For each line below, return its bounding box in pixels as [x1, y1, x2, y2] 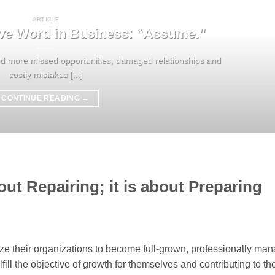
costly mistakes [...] [9, 69, 82, 80]
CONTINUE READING [1, 95, 82, 103]
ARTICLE [32, 16, 59, 23]
